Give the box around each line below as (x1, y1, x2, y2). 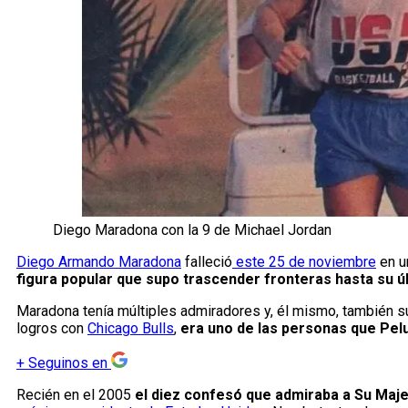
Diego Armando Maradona (16, 253, 181, 271)
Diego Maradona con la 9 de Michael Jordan (53, 221, 331, 240)
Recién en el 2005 (16, 386, 131, 404)
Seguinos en (28, 354, 107, 372)
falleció (181, 253, 232, 271)
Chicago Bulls (87, 320, 174, 338)
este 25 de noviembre (232, 253, 376, 271)
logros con (16, 320, 87, 338)
